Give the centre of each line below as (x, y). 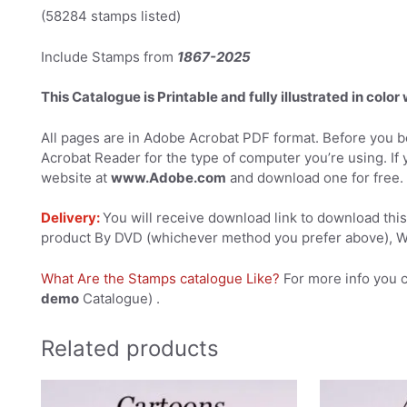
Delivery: (72, 218)
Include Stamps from (109, 56)
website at (76, 177)
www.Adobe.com (169, 177)
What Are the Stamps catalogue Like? (160, 278)
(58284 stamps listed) (111, 16)
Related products (130, 348)
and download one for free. (315, 177)
